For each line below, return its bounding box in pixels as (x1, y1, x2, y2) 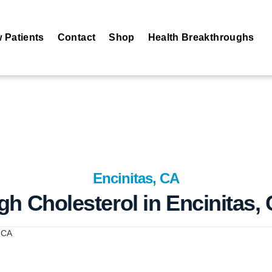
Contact (57, 32, 96, 42)
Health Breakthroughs (148, 32, 254, 42)
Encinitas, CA (92, 170, 180, 186)
